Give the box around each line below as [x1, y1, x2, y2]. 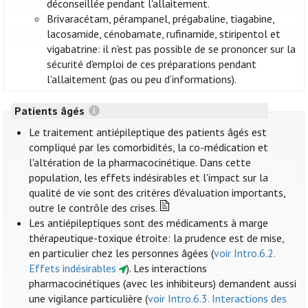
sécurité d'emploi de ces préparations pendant [47, 57, 257, 71]
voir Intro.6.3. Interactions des [148, 291, 287, 306]
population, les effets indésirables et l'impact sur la [29, 170, 269, 185]
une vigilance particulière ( [29, 291, 148, 306]
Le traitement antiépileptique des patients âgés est [29, 125, 267, 140]
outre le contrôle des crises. [29, 201, 158, 215]
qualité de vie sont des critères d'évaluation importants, [29, 186, 286, 200]
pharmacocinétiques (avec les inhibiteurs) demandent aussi [29, 276, 297, 291]
